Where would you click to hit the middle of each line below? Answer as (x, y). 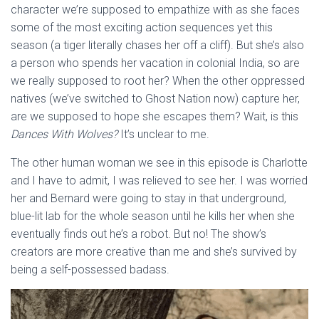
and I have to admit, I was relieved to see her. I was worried (159, 181)
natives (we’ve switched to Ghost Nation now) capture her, (155, 99)
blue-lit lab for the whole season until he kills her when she (153, 216)
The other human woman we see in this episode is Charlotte (159, 163)
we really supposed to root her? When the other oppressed (158, 81)
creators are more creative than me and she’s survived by (154, 252)
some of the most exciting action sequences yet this (142, 27)
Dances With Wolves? (64, 134)
